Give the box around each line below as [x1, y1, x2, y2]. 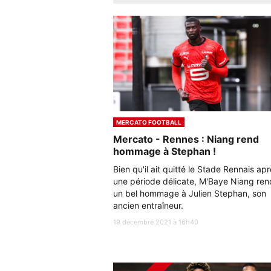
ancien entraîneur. [113, 200, 183, 211]
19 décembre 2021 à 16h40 [113, 217, 198, 226]
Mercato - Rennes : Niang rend [113, 132, 259, 145]
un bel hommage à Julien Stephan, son [113, 188, 266, 198]
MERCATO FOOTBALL [116, 118, 181, 126]
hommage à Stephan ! [113, 145, 216, 157]
